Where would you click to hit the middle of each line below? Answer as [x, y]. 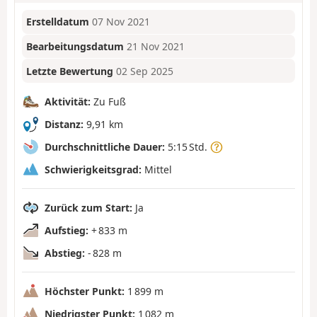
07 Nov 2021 [121, 22]
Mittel [157, 169]
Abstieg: [65, 253]
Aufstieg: [67, 230]
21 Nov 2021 [156, 47]
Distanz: [64, 124]
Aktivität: [68, 101]
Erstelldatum [58, 22]
